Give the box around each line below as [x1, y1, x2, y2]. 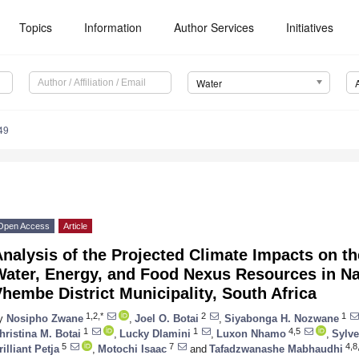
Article [63, 221, 87, 232]
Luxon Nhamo [216, 327, 286, 340]
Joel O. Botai [135, 312, 199, 325]
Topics [19, 19, 53, 35]
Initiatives [286, 19, 334, 35]
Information [84, 19, 143, 35]
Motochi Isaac [98, 342, 167, 355]
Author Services [174, 19, 255, 35]
